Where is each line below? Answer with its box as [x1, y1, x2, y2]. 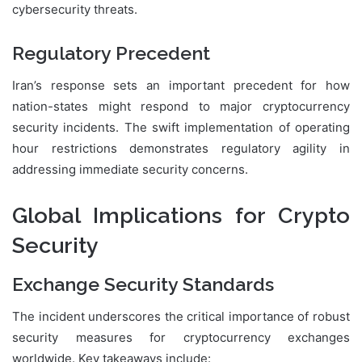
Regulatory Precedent [12, 41, 210, 64]
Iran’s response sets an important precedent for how [12, 78, 350, 94]
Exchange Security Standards [12, 272, 274, 295]
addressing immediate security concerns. [12, 162, 248, 178]
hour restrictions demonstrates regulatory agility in [12, 141, 350, 157]
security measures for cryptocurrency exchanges [12, 330, 350, 346]
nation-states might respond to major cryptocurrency [12, 99, 350, 115]
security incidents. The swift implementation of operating [12, 120, 350, 136]
